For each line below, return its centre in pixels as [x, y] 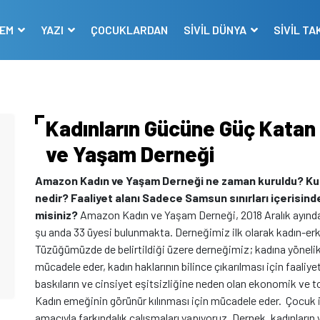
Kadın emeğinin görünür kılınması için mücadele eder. [159, 300]
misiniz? [56, 215]
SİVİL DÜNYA [216, 30]
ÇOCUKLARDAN [129, 30]
